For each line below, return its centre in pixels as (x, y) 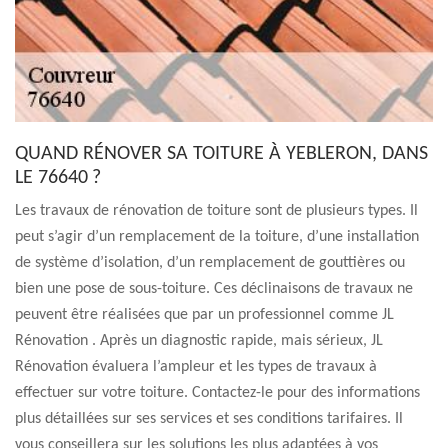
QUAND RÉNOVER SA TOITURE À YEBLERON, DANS (221, 154)
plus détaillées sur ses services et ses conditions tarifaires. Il (209, 419)
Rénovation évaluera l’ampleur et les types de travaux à (196, 367)
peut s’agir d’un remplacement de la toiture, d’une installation (217, 237)
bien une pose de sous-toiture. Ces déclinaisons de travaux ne (214, 289)
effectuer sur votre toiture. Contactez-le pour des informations (217, 393)
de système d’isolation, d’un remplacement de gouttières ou (210, 263)
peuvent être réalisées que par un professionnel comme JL (204, 315)
